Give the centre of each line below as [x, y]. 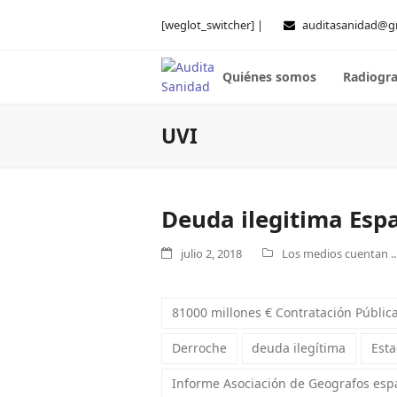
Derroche [199, 348]
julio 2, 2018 [211, 253]
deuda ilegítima [299, 348]
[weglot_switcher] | [214, 25]
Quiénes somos [269, 77]
